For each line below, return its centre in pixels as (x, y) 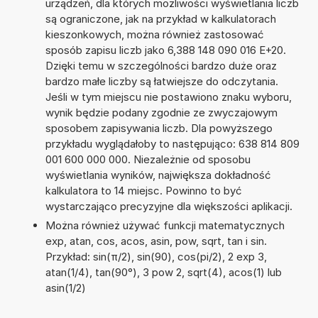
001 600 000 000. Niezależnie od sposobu (148, 159)
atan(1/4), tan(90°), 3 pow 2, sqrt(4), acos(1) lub (163, 272)
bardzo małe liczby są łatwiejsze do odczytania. (161, 81)
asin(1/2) (65, 287)
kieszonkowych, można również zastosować (154, 34)
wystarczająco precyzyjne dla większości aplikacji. (169, 206)
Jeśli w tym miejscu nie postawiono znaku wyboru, (168, 97)
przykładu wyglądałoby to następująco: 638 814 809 (172, 143)
